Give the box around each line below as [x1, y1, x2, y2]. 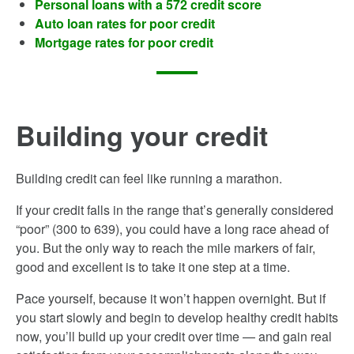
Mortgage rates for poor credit [35, 33, 213, 51]
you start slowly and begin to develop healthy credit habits [16, 308, 338, 326]
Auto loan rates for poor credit [35, 14, 215, 32]
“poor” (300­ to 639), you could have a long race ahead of [16, 220, 329, 238]
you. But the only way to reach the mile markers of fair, [16, 239, 315, 257]
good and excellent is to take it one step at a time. [16, 258, 290, 276]
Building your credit [16, 116, 268, 154]
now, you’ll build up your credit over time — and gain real [16, 327, 332, 345]
